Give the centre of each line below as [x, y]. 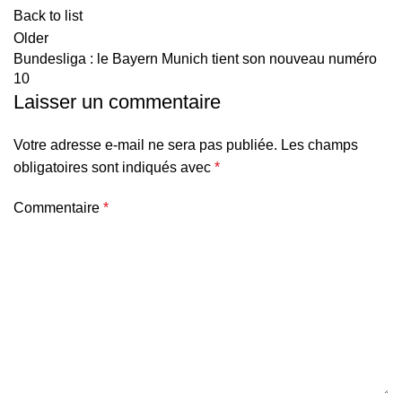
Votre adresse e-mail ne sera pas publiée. [145, 145]
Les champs [319, 145]
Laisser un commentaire [117, 102]
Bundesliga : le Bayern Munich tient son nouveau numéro [195, 59]
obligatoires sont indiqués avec [114, 167]
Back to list [48, 16]
